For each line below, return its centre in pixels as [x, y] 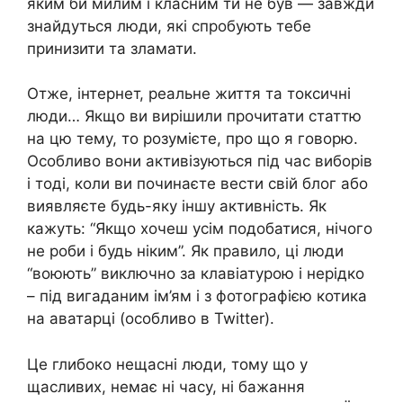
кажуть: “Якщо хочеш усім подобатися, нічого [200, 229]
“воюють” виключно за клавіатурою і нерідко [196, 274]
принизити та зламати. [112, 48]
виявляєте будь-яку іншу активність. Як [177, 206]
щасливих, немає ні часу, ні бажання [166, 386]
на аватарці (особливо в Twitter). [151, 319]
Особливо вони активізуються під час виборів [200, 161]
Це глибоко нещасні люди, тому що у [167, 364]
